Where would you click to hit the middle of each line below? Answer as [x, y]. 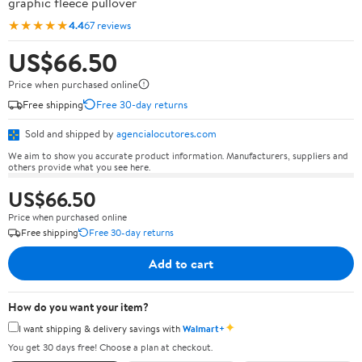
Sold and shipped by [69, 133]
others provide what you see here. [79, 166]
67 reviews [107, 25]
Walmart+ [204, 328]
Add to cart [181, 263]
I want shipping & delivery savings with [101, 328]
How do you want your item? [78, 307]
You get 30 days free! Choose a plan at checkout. [110, 347]
